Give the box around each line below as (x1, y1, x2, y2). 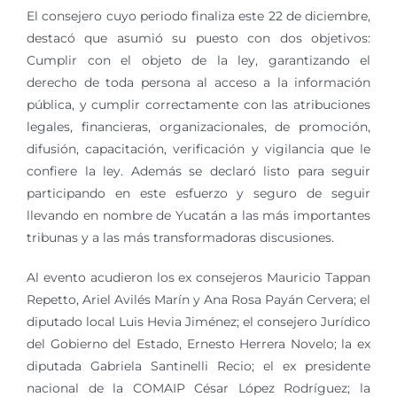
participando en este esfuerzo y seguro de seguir (27, 185, 370, 201)
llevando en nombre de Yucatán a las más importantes (27, 207, 370, 223)
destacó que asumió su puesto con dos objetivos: (27, 30, 370, 46)
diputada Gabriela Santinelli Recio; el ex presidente (27, 358, 370, 374)
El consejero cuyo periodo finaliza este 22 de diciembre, (27, 8, 370, 24)
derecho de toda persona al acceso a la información (27, 74, 370, 90)
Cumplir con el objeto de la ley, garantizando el (27, 52, 370, 68)
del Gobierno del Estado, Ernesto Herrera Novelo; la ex (27, 336, 370, 352)
